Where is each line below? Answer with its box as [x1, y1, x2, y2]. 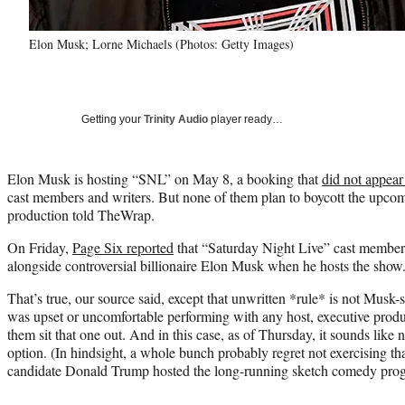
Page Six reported [72, 237, 174, 257]
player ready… [208, 112, 283, 126]
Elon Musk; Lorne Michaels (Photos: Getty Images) [29, 34, 294, 52]
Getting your [81, 112, 144, 126]
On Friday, [7, 237, 72, 257]
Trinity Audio [144, 112, 208, 126]
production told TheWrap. [7, 204, 155, 224]
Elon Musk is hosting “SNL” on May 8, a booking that [7, 168, 322, 188]
